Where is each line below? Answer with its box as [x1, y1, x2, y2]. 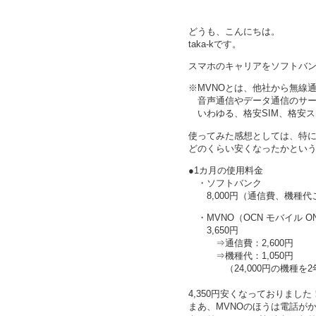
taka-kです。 [188, 39, 241, 50]
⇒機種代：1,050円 [188, 250, 293, 261]
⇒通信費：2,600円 [188, 237, 293, 248]
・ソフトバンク [188, 177, 262, 188]
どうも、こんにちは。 [188, 26, 280, 37]
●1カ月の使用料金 [188, 164, 263, 176]
